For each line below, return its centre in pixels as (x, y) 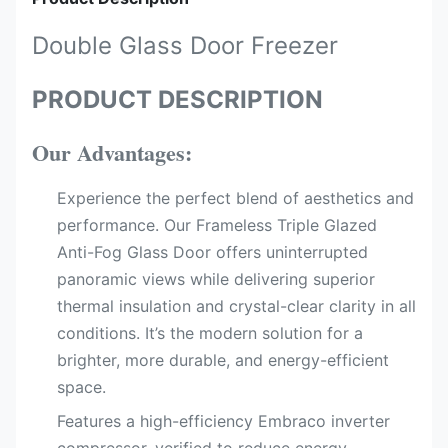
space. (81, 387)
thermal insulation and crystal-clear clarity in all (236, 306)
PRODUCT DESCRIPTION (177, 99)
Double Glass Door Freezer (185, 45)
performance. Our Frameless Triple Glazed (217, 225)
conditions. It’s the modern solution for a (210, 333)
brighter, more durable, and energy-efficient (223, 360)
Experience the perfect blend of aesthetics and (235, 198)
